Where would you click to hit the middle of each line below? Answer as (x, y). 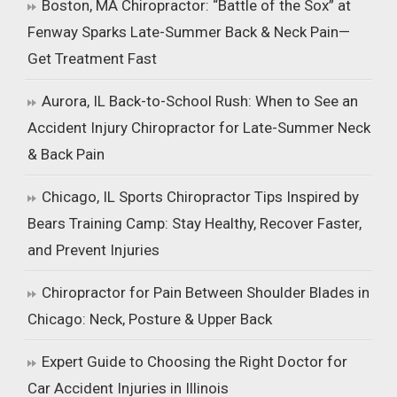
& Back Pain (66, 154)
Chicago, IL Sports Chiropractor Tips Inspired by (201, 197)
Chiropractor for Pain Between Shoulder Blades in (206, 292)
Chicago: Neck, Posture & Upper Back (150, 319)
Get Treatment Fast (93, 58)
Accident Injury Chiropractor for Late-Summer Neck (199, 128)
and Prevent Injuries (94, 250)
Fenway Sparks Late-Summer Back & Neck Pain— (189, 32)
